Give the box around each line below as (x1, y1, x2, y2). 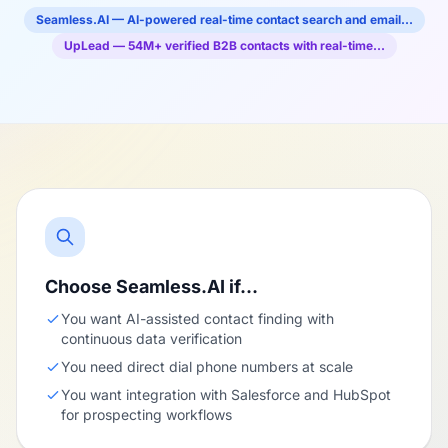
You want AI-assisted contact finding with (61, 310, 334, 327)
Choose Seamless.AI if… (45, 276, 258, 297)
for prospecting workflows (61, 406, 232, 423)
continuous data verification (61, 330, 242, 347)
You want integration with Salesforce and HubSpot (61, 386, 391, 403)
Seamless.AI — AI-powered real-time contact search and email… (35, 12, 413, 27)
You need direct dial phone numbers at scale (61, 358, 353, 375)
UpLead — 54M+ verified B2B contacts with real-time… (63, 38, 385, 53)
